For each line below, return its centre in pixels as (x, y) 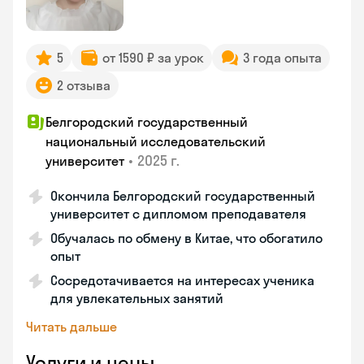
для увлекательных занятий (137, 298)
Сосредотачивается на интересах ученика (182, 280)
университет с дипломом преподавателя (178, 214)
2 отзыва (84, 85)
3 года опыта (282, 58)
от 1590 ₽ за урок (153, 58)
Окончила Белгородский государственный (183, 196)
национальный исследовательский (156, 141)
